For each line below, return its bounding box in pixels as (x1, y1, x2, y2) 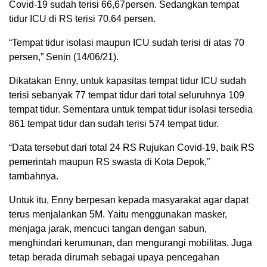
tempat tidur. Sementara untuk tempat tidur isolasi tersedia (9, 104, 253, 115)
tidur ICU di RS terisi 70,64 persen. (9, 14, 156, 24)
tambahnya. (9, 171, 58, 182)
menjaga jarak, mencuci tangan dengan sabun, (9, 223, 207, 234)
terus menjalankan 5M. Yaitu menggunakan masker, (9, 209, 227, 220)
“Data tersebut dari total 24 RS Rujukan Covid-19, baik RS (9, 142, 254, 153)
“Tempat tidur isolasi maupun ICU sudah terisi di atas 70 (9, 38, 244, 48)
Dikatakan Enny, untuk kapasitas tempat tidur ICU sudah (9, 76, 246, 86)
